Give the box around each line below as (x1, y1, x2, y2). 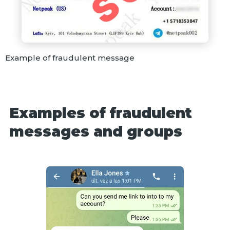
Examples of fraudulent (9, 104, 192, 122)
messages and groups (9, 122, 182, 140)
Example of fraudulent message (5, 52, 135, 63)
